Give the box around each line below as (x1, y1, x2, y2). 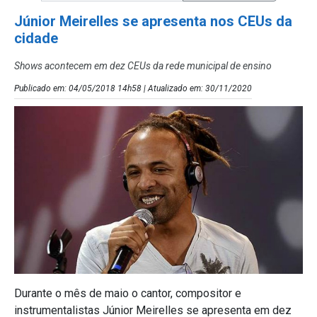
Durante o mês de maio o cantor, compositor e (14, 287, 241, 301)
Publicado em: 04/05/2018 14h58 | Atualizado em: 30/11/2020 (14, 83, 252, 93)
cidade (14, 29, 58, 47)
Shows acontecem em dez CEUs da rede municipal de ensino (14, 59, 272, 71)
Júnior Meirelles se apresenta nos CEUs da (14, 12, 292, 30)
